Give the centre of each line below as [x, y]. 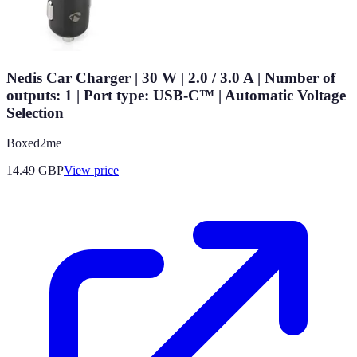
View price [91, 171]
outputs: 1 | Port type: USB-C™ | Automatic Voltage [176, 95]
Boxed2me [34, 143]
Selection [35, 112]
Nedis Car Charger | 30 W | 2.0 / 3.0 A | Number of [171, 77]
